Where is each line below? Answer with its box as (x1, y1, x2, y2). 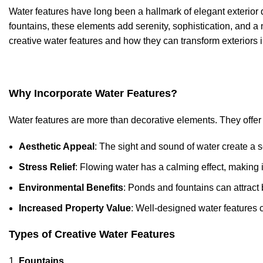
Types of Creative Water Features (9, 228, 175, 240)
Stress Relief (19, 161, 75, 172)
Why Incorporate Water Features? (9, 87, 177, 99)
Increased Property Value (19, 203, 131, 213)
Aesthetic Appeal (19, 141, 95, 151)
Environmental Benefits (19, 182, 123, 193)
